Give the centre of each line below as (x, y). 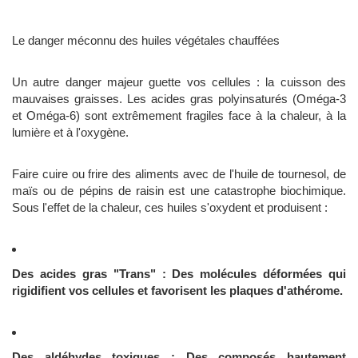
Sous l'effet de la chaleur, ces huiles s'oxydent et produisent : (170, 208)
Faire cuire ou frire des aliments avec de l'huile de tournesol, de (179, 174)
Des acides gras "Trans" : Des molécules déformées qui (179, 274)
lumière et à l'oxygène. (70, 133)
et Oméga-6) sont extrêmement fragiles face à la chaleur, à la (179, 116)
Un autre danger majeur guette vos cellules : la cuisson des (179, 82)
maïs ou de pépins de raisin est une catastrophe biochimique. (179, 191)
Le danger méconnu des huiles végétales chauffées (146, 41)
